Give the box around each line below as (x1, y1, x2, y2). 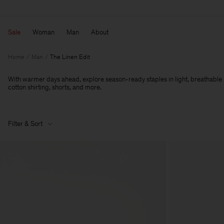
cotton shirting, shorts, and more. (8, 83, 101, 91)
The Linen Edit (50, 52, 90, 60)
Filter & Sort (8, 119, 42, 128)
